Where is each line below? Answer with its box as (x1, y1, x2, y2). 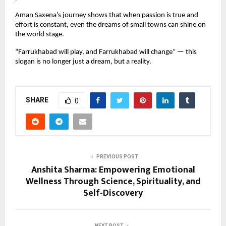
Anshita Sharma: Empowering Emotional (31, 162, 195, 178)
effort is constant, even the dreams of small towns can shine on (15, 21, 206, 29)
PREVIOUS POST (96, 153, 138, 159)
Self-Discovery (83, 185, 143, 201)
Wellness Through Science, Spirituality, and (25, 174, 201, 189)
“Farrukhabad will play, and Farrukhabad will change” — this (15, 48, 197, 56)
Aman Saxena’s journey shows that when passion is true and (15, 11, 198, 19)
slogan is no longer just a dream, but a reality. (15, 58, 151, 66)
